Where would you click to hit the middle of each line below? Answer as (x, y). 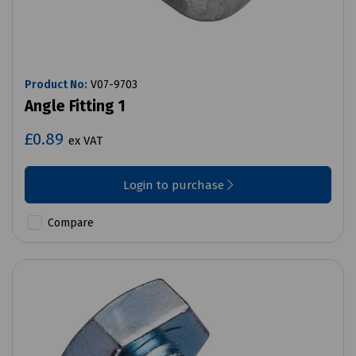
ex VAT (85, 141)
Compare (69, 223)
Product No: (56, 85)
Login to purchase (175, 186)
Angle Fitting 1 (75, 106)
